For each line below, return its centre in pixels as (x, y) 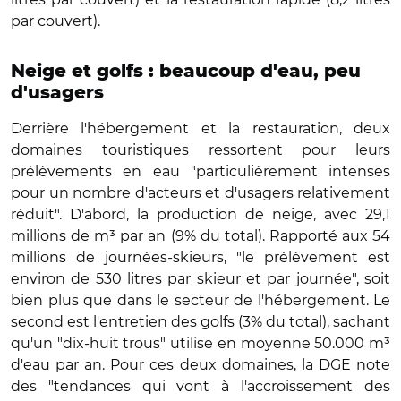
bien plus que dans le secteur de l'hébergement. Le (200, 300)
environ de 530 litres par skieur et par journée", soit (200, 278)
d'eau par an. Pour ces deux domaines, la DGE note (200, 364)
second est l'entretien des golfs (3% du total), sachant (200, 321)
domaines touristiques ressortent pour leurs (200, 149)
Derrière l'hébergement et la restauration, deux (200, 128)
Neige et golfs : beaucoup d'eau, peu (186, 71)
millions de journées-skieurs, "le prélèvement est (200, 257)
